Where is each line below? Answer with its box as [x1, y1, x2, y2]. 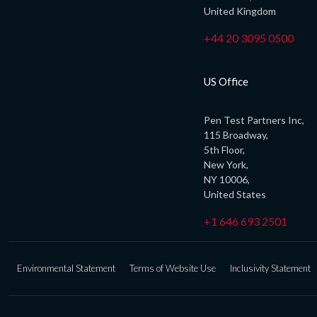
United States [204, 188, 266, 201]
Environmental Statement [17, 263, 115, 275]
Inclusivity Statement [230, 263, 311, 275]
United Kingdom [204, 5, 276, 18]
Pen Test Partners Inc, [204, 114, 304, 127]
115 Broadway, [204, 129, 268, 142]
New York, [204, 158, 248, 171]
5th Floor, [204, 144, 245, 156]
